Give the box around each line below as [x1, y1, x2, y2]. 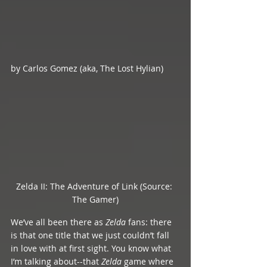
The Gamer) [72, 193, 119, 205]
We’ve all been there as [11, 216, 105, 228]
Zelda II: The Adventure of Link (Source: [16, 180, 175, 192]
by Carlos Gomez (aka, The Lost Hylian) [11, 63, 163, 74]
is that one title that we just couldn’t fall [11, 229, 172, 241]
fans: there [128, 216, 174, 228]
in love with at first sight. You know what [11, 242, 173, 254]
